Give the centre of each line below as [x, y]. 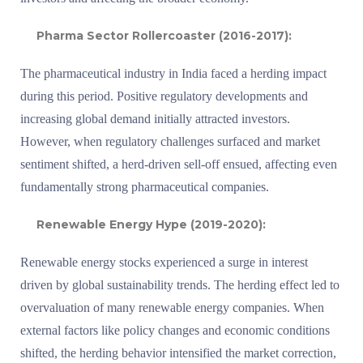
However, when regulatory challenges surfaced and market [170, 141]
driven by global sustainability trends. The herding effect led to [180, 285]
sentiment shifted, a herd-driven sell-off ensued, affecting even [179, 164]
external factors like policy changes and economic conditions [175, 330]
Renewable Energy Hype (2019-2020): [151, 224]
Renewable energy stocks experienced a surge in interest [164, 262]
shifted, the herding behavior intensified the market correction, [178, 353]
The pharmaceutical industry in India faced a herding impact [173, 73]
